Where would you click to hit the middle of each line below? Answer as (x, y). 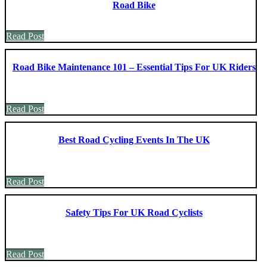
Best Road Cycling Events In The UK (134, 139)
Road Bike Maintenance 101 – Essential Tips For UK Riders (134, 67)
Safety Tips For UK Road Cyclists (134, 212)
